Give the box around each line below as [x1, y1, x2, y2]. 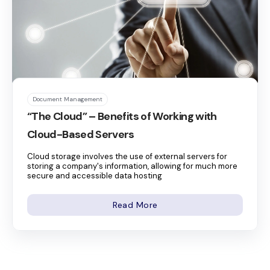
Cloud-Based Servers [27, 127, 134, 142]
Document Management [33, 95, 102, 103]
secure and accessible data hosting [27, 170, 162, 181]
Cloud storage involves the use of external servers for [27, 151, 227, 162]
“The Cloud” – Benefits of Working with [27, 108, 217, 124]
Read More [112, 199, 158, 210]
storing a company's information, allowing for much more [27, 160, 237, 171]
